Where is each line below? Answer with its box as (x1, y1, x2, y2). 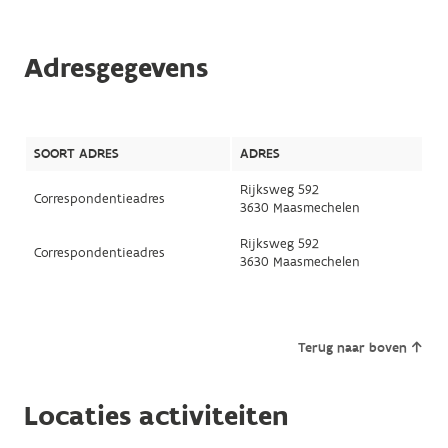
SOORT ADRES (33, 144, 119, 163)
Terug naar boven (298, 338, 408, 357)
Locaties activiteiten (23, 397, 289, 435)
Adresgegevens (23, 49, 208, 87)
